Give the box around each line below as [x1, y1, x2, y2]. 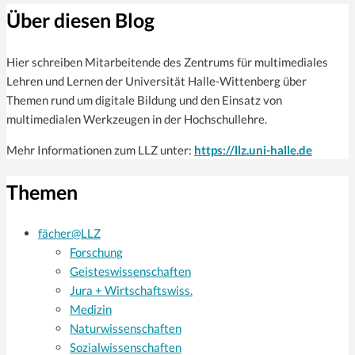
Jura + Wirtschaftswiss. [70, 283, 193, 298]
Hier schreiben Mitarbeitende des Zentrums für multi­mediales [6, 54, 328, 69]
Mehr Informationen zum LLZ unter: [6, 142, 194, 157]
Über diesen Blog [6, 8, 155, 32]
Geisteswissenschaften [70, 264, 191, 279]
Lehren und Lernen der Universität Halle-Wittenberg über [6, 73, 307, 88]
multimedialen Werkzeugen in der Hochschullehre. [6, 111, 267, 126]
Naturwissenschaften [70, 321, 181, 336]
